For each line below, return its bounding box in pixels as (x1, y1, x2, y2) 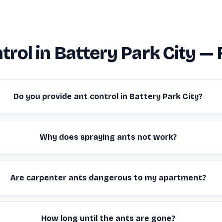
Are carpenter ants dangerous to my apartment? (10, 173, 206, 182)
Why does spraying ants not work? (39, 132, 177, 142)
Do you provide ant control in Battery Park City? (13, 92, 203, 101)
